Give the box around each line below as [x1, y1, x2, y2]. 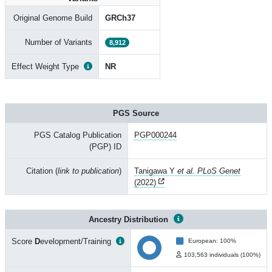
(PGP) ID [89, 142, 121, 151]
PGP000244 [134, 131, 177, 140]
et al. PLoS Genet [177, 166, 240, 175]
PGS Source [113, 109, 159, 118]
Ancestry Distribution [89, 215, 171, 224]
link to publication [58, 166, 119, 175]
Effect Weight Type [12, 62, 79, 71]
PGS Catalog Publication [34, 131, 121, 140]
